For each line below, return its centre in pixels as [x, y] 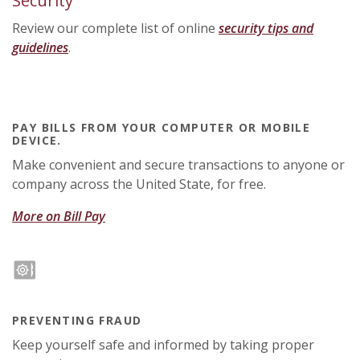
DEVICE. [37, 140]
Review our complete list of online [115, 28]
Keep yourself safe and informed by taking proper [163, 345]
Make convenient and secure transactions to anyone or [178, 165]
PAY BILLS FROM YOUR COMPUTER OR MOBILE [162, 127]
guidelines [40, 47]
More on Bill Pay [59, 216]
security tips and [266, 28]
